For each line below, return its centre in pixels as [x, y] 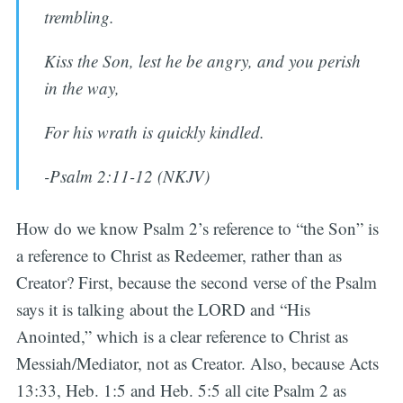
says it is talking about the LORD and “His [163, 309]
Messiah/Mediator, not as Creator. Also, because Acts [197, 363]
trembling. [80, 16]
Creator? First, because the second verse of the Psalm [196, 282]
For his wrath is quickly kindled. [155, 131]
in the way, [82, 87]
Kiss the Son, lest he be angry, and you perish [203, 60]
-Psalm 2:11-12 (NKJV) [127, 175]
